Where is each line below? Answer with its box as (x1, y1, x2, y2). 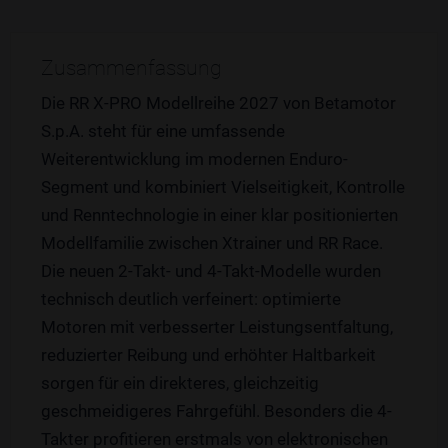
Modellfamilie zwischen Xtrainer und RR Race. (41, 232, 383, 253)
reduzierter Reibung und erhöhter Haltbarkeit (41, 344, 376, 365)
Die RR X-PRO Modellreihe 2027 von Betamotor (41, 92, 396, 113)
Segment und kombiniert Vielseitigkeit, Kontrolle (41, 176, 405, 197)
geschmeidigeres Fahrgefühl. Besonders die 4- (41, 400, 392, 421)
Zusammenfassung (41, 55, 222, 80)
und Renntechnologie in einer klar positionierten (41, 204, 398, 225)
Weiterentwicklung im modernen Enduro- (41, 148, 348, 169)
